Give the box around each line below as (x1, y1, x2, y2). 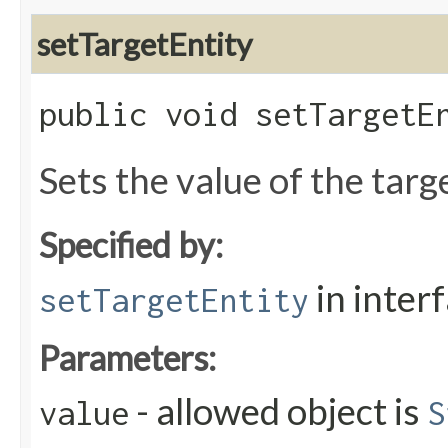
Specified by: (39, 224, 223, 266)
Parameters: (39, 337, 216, 379)
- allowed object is (129, 389, 427, 434)
